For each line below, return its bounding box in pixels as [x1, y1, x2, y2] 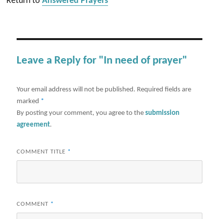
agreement [17, 121, 50, 129]
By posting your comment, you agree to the [17, 109, 146, 117]
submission [145, 109, 180, 117]
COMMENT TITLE [17, 148, 68, 155]
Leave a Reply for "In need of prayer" [17, 55, 188, 66]
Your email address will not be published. [17, 86, 136, 93]
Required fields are [137, 86, 192, 93]
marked [17, 97, 41, 105]
